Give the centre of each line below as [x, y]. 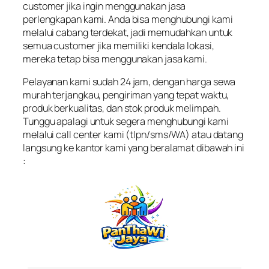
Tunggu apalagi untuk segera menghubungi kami [126, 121]
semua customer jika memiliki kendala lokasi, [119, 45]
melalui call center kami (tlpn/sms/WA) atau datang [133, 134]
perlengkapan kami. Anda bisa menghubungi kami [128, 19]
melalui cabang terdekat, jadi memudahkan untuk [128, 32]
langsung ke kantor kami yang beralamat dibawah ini [134, 147]
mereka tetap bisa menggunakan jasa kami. [115, 59]
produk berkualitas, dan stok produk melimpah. [122, 108]
